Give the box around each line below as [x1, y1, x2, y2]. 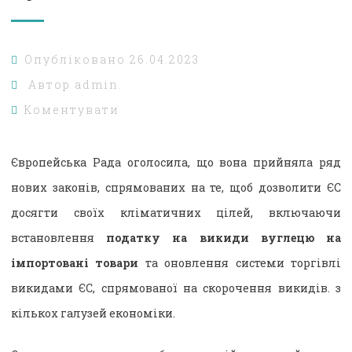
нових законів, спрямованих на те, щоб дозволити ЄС [11, 179, 341, 195]
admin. [75, 76, 123, 92]
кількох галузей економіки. [11, 305, 175, 321]
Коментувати [24, 101, 119, 117]
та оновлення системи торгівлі [138, 255, 342, 270]
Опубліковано [24, 51, 130, 67]
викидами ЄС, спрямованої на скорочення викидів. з [11, 280, 341, 295]
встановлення [11, 229, 107, 245]
